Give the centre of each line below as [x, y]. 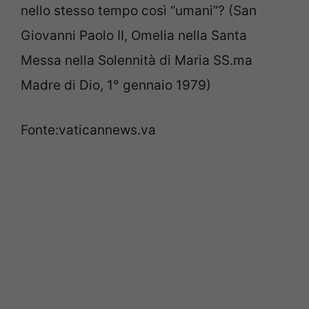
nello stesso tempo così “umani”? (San [139, 11]
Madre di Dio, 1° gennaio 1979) [116, 86]
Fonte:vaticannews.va [88, 130]
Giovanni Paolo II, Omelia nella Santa [134, 36]
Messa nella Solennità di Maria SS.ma [137, 61]
